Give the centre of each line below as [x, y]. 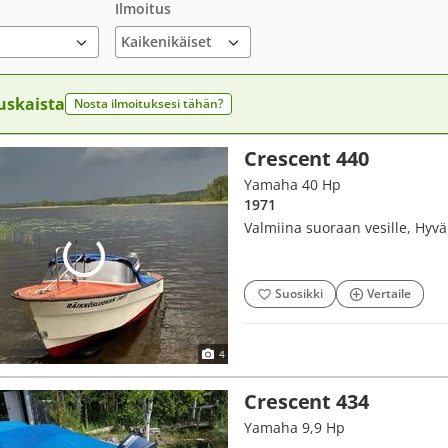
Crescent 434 [306, 401]
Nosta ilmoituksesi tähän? [148, 103]
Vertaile [389, 293]
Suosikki [299, 293]
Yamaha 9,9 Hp [294, 427]
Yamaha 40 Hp [292, 184]
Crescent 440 [306, 158]
